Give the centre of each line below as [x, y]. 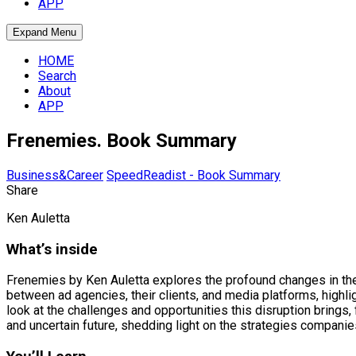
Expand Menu [44, 32]
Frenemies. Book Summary [122, 140]
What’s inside [52, 249]
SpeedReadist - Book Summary [193, 175]
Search [57, 76]
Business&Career [55, 175]
